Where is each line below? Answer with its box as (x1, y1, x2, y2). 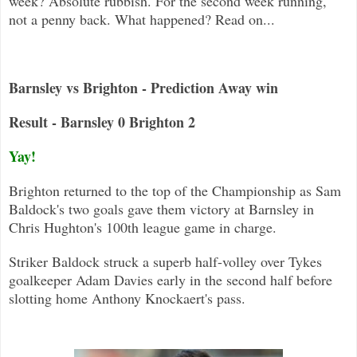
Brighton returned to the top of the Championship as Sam (9, 180, 341, 200)
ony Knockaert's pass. (120, 288, 245, 308)
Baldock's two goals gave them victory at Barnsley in (9, 198, 314, 218)
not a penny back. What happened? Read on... (9, 9, 275, 29)
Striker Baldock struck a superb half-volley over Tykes (9, 251, 322, 271)
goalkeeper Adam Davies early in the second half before (9, 269, 332, 289)
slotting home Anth (9, 288, 120, 308)
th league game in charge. (127, 217, 277, 237)
